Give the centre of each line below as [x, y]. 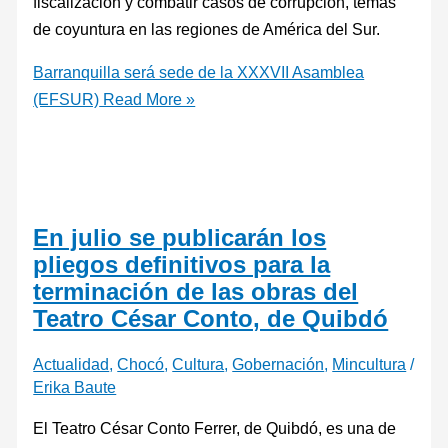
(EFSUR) [66, 99]
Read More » [147, 99]
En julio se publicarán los [180, 238]
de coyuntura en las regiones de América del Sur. [207, 28]
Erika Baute [75, 387]
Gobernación [278, 364]
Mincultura [369, 364]
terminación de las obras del [196, 292]
